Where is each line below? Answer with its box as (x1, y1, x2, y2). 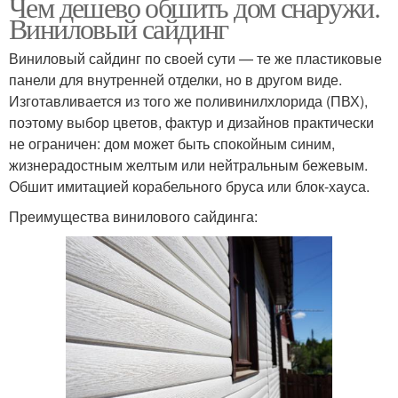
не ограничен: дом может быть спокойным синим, (9, 133, 335, 155)
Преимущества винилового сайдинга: (9, 206, 258, 227)
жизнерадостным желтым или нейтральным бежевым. (9, 155, 368, 176)
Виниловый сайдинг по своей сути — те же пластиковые (9, 48, 382, 69)
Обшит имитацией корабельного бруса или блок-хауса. (9, 176, 370, 197)
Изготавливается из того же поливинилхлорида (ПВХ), (9, 91, 368, 112)
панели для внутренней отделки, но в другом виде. (9, 69, 342, 91)
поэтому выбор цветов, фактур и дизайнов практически (9, 112, 374, 133)
